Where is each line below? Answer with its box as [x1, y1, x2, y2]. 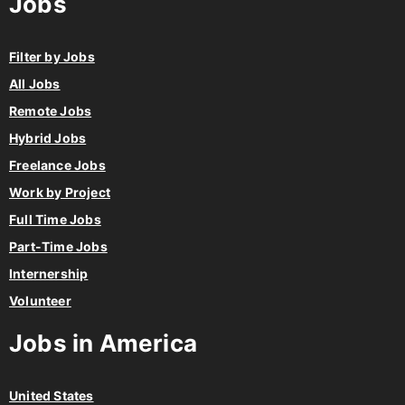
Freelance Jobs [9, 157, 106, 174]
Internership [9, 266, 89, 282]
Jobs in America [9, 329, 197, 358]
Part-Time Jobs [9, 239, 108, 255]
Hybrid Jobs [9, 130, 87, 146]
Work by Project [9, 184, 110, 201]
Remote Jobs [9, 103, 92, 119]
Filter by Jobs [9, 49, 95, 65]
